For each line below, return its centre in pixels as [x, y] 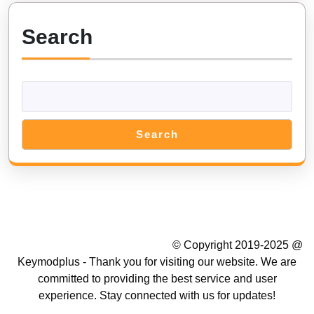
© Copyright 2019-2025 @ [237, 245]
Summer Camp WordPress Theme [92, 245]
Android [185, 22]
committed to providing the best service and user [157, 278]
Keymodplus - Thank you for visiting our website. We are [157, 261]
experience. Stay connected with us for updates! [157, 295]
